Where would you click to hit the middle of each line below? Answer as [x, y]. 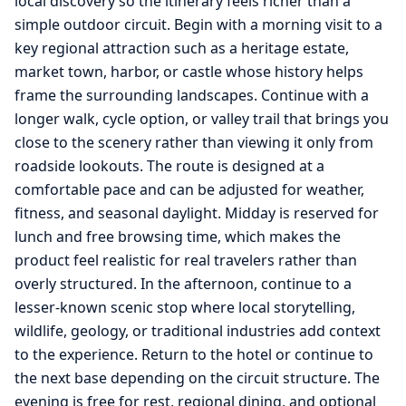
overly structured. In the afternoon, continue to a [183, 283]
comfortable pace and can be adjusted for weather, [189, 189]
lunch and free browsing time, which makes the [178, 236]
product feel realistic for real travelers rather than [186, 260]
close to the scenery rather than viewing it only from [194, 142]
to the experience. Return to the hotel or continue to [194, 354]
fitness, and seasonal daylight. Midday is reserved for [197, 213]
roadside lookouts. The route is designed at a [169, 165]
